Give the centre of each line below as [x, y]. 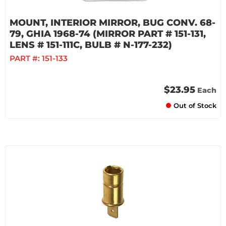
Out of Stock [195, 105]
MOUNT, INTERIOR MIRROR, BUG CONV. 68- [112, 23]
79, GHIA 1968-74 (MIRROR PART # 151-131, [108, 34]
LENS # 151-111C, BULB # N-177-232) [91, 45]
